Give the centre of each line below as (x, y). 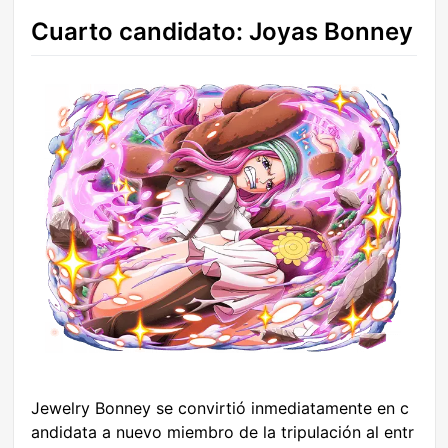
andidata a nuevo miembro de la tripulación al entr (222, 432)
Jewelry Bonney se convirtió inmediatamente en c (220, 408)
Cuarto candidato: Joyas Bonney (222, 32)
